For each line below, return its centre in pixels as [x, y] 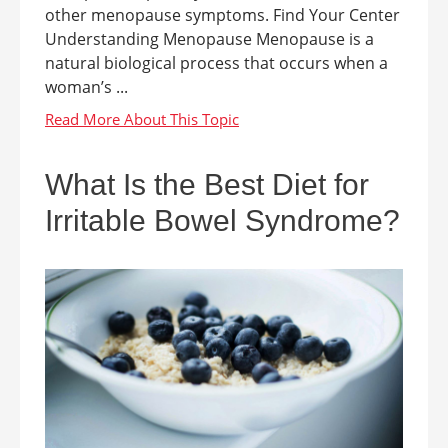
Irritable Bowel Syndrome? [222, 220]
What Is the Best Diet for [207, 184]
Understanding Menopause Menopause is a [209, 39]
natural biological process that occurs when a [216, 63]
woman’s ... [86, 87]
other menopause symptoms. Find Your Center [222, 15]
